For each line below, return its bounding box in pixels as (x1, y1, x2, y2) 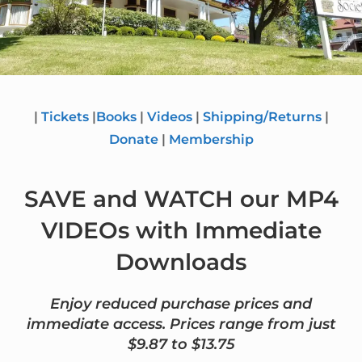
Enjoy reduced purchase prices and (50, 295, 312, 313)
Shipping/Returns (202, 109, 322, 124)
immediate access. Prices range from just (26, 315, 336, 333)
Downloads (116, 248, 246, 276)
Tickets (40, 109, 89, 124)
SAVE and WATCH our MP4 (23, 185, 339, 213)
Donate (108, 132, 158, 147)
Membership (168, 132, 254, 147)
